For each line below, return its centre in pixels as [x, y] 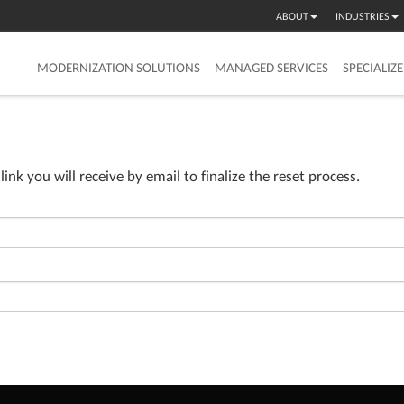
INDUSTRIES [363, 16]
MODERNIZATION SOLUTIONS [119, 68]
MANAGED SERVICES [272, 68]
